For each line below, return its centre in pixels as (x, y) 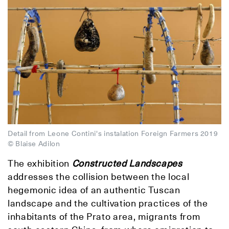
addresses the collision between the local (99, 177)
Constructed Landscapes (127, 164)
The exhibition (40, 164)
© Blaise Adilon (34, 144)
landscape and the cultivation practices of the (108, 203)
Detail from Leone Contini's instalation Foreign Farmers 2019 (113, 134)
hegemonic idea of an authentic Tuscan (94, 190)
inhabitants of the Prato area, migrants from (104, 217)
